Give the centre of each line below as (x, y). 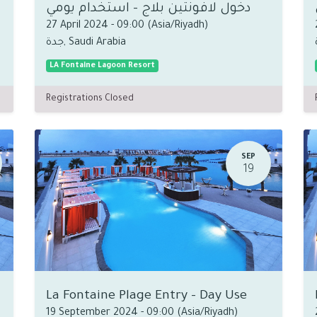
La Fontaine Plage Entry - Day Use (146, 296)
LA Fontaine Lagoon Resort (102, 66)
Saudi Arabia (97, 43)
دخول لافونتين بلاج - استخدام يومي (148, 9)
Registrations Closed (90, 99)
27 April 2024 (77, 26)
